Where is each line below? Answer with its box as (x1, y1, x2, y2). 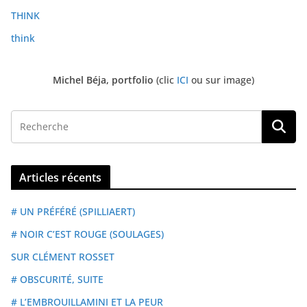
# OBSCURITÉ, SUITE (11, 272, 103, 286)
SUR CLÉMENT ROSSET (11, 249, 114, 263)
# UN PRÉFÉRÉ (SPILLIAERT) (11, 204, 135, 218)
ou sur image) (191, 73, 254, 86)
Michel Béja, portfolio (53, 73, 153, 86)
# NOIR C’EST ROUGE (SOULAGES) (11, 227, 164, 241)
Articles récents (19, 169, 102, 185)
